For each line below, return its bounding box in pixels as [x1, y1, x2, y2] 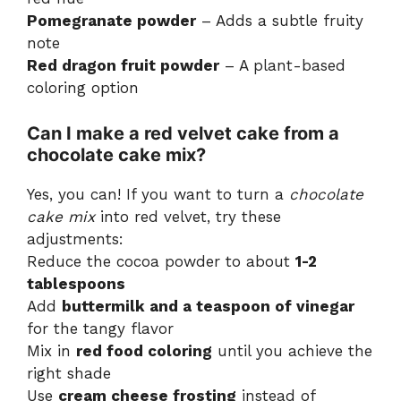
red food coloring [76, 341, 212, 360]
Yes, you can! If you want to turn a [27, 184, 289, 203]
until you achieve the [212, 341, 372, 360]
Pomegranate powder [27, 12, 196, 30]
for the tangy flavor [27, 319, 174, 337]
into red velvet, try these [95, 207, 281, 226]
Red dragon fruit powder [27, 56, 219, 75]
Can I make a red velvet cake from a [27, 122, 339, 144]
